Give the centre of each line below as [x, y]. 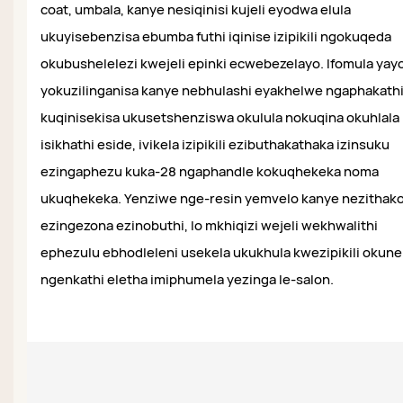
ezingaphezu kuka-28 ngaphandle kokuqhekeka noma [210, 172]
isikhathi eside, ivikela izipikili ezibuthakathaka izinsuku [215, 145]
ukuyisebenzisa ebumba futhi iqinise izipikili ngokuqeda [216, 37]
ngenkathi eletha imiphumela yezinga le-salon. [187, 280]
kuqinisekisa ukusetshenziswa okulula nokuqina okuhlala [220, 118]
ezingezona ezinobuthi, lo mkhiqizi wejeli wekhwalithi [209, 226]
